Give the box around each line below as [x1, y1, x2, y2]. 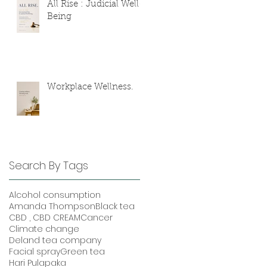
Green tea [60, 246, 105, 258]
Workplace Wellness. [47, 83, 133, 92]
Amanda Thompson [9, 200, 95, 213]
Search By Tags [9, 158, 88, 173]
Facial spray [9, 246, 60, 258]
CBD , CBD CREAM [9, 212, 80, 224]
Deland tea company [9, 234, 101, 247]
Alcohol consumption [9, 189, 101, 201]
